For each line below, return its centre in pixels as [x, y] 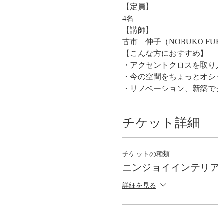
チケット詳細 [161, 123]
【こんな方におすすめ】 [165, 53]
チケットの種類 [146, 154]
